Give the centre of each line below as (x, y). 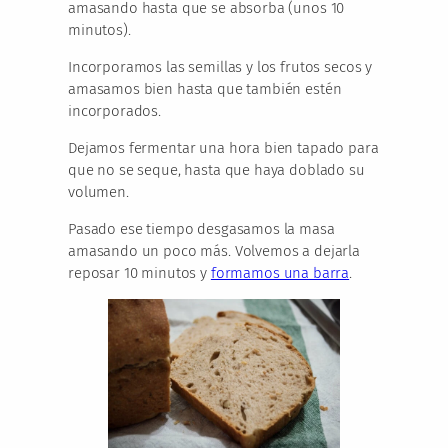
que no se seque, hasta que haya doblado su (216, 170)
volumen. (98, 192)
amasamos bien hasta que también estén (205, 89)
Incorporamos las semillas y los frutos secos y (220, 67)
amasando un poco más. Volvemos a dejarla (214, 251)
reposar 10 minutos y (139, 273)
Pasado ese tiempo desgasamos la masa (201, 229)
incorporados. (115, 111)
